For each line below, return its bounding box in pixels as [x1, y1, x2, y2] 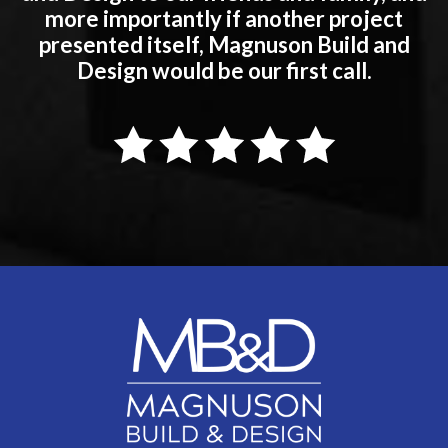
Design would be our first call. [76, 57, 372, 85]
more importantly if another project [45, 5, 403, 33]
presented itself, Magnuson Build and [38, 31, 410, 59]
